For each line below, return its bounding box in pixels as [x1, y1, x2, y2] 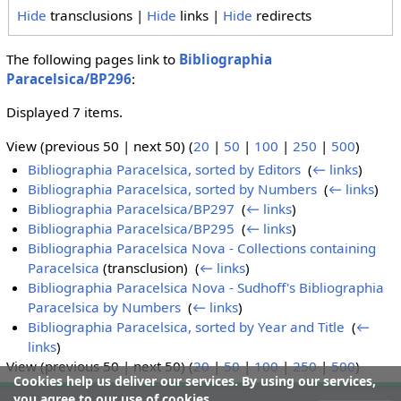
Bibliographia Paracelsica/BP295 [28, 219, 235, 238]
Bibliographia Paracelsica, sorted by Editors [28, 160, 302, 179]
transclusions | [47, 5, 148, 24]
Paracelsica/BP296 [5, 70, 132, 89]
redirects [252, 5, 312, 24]
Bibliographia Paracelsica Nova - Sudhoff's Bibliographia [28, 278, 385, 297]
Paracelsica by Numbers [28, 298, 182, 317]
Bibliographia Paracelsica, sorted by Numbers [28, 180, 318, 199]
